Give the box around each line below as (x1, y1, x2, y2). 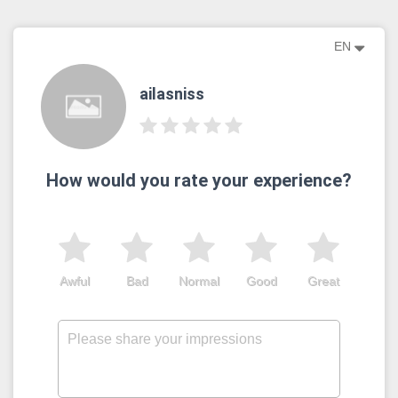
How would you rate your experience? (46, 169, 352, 191)
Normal (179, 273, 219, 288)
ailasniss (139, 84, 204, 104)
